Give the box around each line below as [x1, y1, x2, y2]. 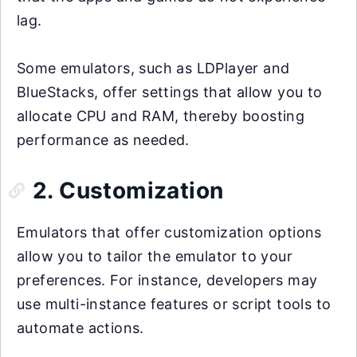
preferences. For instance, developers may [17, 271, 318, 288]
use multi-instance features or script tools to [17, 295, 331, 312]
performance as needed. [17, 131, 190, 148]
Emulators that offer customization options [17, 223, 322, 241]
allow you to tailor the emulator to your [17, 247, 292, 265]
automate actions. [17, 319, 144, 336]
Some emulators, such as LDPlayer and [17, 59, 290, 76]
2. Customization [33, 176, 224, 204]
